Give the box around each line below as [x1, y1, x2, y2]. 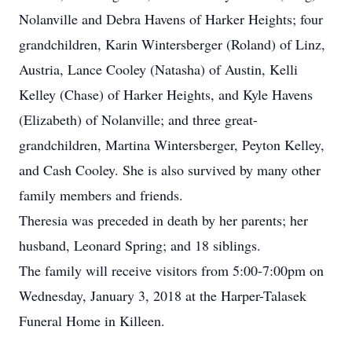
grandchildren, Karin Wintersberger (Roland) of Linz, [19, 35, 325, 53]
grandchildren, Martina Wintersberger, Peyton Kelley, [19, 135, 324, 154]
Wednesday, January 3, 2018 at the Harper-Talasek [19, 286, 306, 305]
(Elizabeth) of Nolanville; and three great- [19, 110, 258, 129]
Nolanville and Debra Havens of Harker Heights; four [19, 9, 323, 28]
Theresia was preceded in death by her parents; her [19, 211, 308, 229]
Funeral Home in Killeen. [19, 311, 165, 330]
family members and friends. [19, 185, 183, 204]
